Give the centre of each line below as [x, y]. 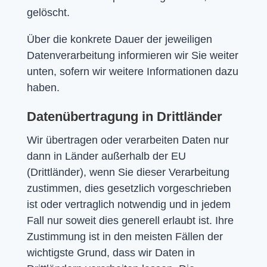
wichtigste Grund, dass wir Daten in [111, 252]
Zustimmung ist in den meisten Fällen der [125, 236]
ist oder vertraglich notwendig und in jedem [128, 204]
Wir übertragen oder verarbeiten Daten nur [128, 140]
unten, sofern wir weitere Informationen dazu [132, 71]
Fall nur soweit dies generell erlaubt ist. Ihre [130, 220]
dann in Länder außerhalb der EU [106, 156]
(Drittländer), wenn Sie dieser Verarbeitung [128, 172]
